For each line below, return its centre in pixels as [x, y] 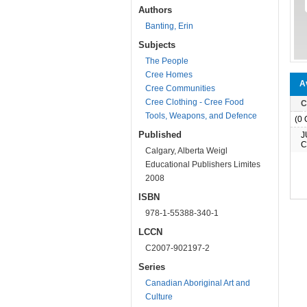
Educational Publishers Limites [203, 164]
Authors [155, 10]
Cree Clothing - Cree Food [195, 102]
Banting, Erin [169, 26]
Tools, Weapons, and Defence [201, 116]
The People [167, 61]
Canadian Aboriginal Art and [198, 283]
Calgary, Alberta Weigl [186, 151]
